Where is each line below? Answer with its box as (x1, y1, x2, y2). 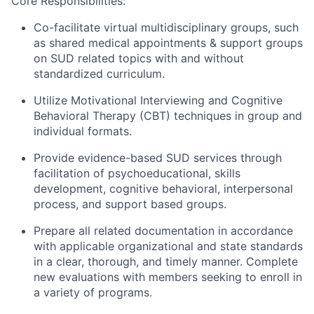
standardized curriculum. (34, 66, 165, 81)
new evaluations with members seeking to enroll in (34, 269, 302, 284)
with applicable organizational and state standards (34, 238, 303, 253)
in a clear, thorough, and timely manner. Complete (34, 254, 298, 268)
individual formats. (34, 123, 132, 138)
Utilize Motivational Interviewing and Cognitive (34, 93, 282, 107)
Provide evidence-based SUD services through (34, 150, 282, 165)
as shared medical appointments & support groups (34, 35, 303, 50)
